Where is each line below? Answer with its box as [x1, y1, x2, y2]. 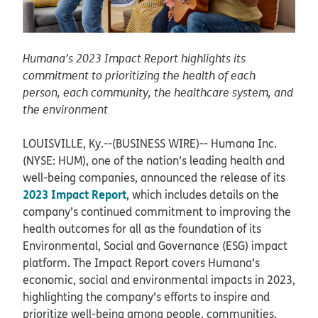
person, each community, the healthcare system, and [23, 84, 293, 101]
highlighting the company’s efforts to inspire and [23, 289, 270, 305]
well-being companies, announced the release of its [23, 170, 285, 186]
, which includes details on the [126, 187, 279, 203]
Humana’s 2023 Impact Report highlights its [23, 50, 246, 67]
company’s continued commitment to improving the [23, 204, 291, 220]
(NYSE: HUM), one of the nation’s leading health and [23, 153, 285, 169]
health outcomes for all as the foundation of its [23, 221, 261, 237]
